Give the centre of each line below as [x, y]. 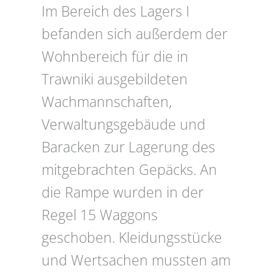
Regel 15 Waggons [100, 215]
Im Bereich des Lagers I [116, 12]
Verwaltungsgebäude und [124, 125]
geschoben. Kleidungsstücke [132, 238]
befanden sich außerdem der [135, 34]
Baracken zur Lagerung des [128, 147]
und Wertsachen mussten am [136, 261]
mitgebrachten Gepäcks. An [129, 170]
